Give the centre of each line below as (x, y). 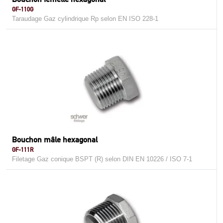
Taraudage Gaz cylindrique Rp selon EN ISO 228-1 (85, 19)
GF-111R (23, 150)
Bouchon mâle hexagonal (55, 140)
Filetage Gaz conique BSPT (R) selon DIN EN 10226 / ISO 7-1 (102, 159)
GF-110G (23, 9)
